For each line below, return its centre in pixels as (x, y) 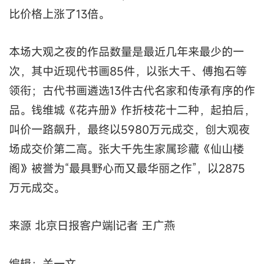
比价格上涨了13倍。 (59, 14)
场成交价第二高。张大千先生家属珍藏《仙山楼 (126, 148)
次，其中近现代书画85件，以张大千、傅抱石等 (128, 71)
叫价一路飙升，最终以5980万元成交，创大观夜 (129, 129)
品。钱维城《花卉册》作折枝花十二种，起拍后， (132, 110)
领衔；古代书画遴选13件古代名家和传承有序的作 (132, 90)
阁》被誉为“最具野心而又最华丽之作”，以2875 (127, 168)
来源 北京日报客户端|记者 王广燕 (92, 226)
